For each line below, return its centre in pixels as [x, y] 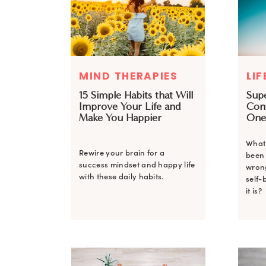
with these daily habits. [121, 177]
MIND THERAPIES [129, 76]
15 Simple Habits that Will [136, 95]
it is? [254, 191]
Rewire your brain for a [122, 153]
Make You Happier [120, 118]
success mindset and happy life [137, 165]
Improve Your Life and [130, 106]
